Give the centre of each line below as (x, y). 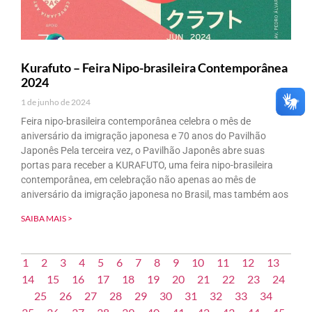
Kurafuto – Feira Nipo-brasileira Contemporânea (154, 67)
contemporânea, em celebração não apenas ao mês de (138, 179)
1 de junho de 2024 (56, 102)
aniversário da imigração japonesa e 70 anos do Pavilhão (143, 135)
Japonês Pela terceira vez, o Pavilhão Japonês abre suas (143, 150)
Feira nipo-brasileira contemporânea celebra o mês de (136, 121)
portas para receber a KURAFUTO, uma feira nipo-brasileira (147, 165)
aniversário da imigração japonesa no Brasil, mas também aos (155, 194)
